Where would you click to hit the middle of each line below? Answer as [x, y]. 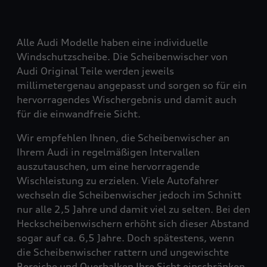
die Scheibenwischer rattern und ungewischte [123, 252]
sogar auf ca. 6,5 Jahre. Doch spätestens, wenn [125, 238]
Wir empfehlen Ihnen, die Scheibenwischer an [123, 138]
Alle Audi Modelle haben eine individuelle [112, 42]
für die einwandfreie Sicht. [79, 114]
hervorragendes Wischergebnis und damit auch [127, 100]
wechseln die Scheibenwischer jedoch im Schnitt [129, 195]
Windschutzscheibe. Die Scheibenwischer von [122, 57]
